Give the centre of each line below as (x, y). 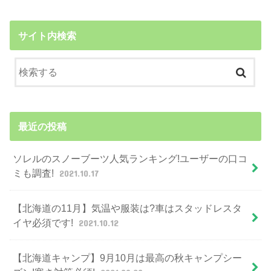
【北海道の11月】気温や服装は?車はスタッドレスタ (128, 208)
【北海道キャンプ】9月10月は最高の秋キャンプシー (128, 257)
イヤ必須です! (44, 222)
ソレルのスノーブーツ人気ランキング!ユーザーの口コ (130, 158)
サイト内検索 (47, 35)
